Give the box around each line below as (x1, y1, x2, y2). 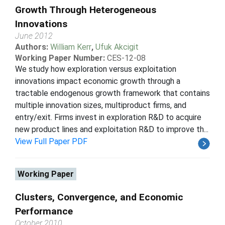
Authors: (15, 42, 50, 52)
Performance (15, 205, 73, 217)
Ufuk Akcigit (95, 42, 139, 52)
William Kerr (50, 42, 91, 52)
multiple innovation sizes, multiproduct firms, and (15, 100, 186, 110)
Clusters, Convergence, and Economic (15, 191, 183, 203)
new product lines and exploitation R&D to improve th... (15, 124, 208, 134)
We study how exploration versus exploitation (15, 64, 176, 74)
